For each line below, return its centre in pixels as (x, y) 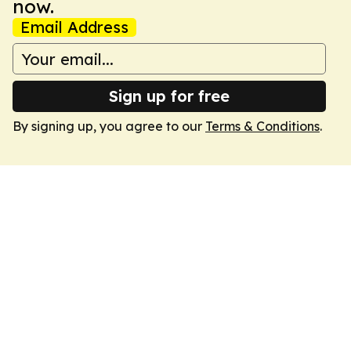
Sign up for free (169, 96)
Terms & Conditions (262, 126)
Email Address (74, 27)
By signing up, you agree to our (109, 126)
